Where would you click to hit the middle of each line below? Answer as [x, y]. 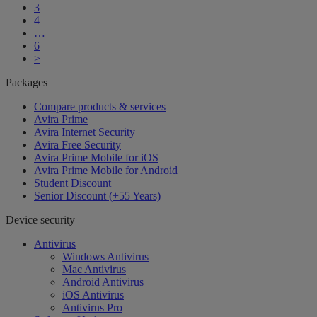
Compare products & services [100, 107]
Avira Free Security [77, 145]
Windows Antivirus [105, 257]
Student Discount [73, 183]
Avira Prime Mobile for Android [106, 171]
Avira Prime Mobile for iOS [96, 158]
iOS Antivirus [93, 295]
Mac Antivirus [94, 270]
